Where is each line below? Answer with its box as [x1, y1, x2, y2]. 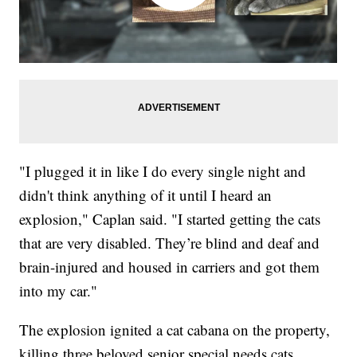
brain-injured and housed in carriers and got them [19, 256, 320, 277]
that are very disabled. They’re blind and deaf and [19, 232, 320, 253]
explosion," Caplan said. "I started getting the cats [19, 208, 321, 229]
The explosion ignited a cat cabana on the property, [19, 319, 331, 339]
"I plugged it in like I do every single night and [19, 160, 307, 181]
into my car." [19, 280, 98, 300]
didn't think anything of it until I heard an [19, 184, 273, 205]
